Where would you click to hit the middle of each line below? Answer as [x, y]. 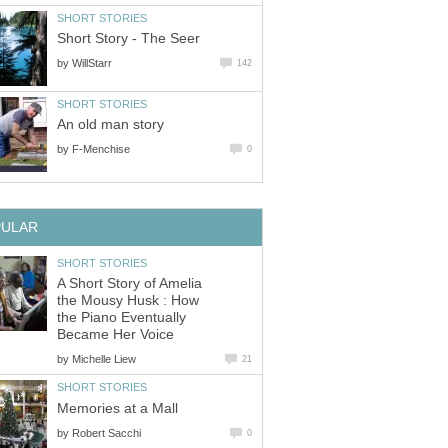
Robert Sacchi [106, 432]
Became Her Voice [115, 335]
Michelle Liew [104, 359]
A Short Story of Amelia [129, 284]
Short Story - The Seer [128, 39]
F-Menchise [101, 149]
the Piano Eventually [121, 318]
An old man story [110, 125]
